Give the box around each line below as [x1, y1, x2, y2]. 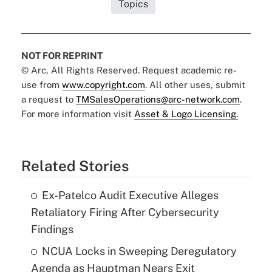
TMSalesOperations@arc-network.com [75, 93, 240, 104]
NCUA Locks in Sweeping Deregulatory [41, 244, 237, 257]
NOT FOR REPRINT [21, 50, 103, 61]
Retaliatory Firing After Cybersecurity [30, 205, 219, 219]
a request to [21, 93, 76, 104]
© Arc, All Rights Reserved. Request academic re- [21, 64, 237, 75]
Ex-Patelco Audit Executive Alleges [41, 188, 219, 202]
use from [21, 79, 62, 90]
